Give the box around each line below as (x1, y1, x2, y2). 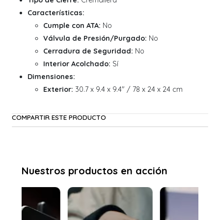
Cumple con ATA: (43, 21, 101, 30)
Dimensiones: (27, 72, 75, 82)
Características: (27, 8, 84, 18)
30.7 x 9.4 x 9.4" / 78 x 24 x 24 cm (73, 85, 183, 94)
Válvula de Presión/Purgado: (43, 34, 147, 43)
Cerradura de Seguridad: (43, 47, 133, 56)
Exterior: (43, 85, 73, 94)
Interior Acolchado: (43, 59, 110, 69)
